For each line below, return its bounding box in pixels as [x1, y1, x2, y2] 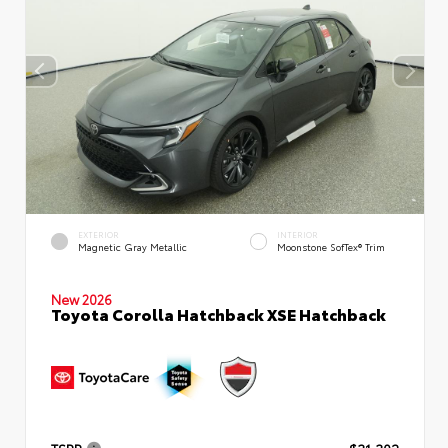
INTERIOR [277, 229, 318, 241]
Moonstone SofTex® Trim [277, 240, 385, 254]
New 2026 [51, 289, 112, 308]
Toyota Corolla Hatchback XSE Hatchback [51, 301, 386, 325]
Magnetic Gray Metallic [78, 240, 187, 254]
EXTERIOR [78, 229, 119, 241]
